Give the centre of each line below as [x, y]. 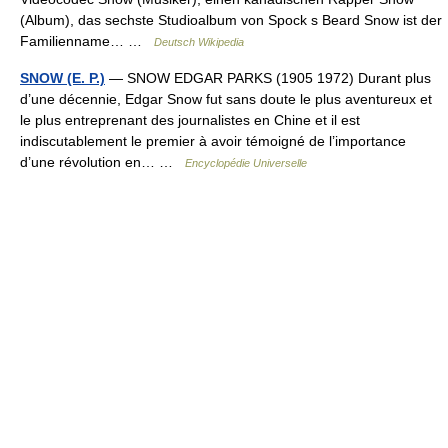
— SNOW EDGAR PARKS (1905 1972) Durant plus [268, 78]
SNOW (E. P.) [62, 78]
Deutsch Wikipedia [199, 42]
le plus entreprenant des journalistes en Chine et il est [190, 120]
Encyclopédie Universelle [246, 163]
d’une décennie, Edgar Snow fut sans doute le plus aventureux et [226, 99]
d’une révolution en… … [102, 162]
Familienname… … [87, 41]
